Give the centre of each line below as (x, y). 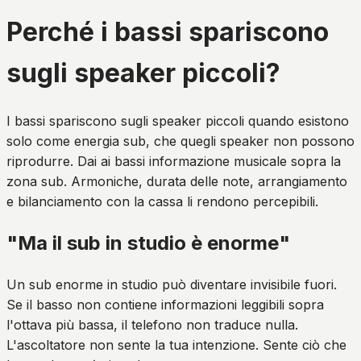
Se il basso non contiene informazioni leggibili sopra (165, 304)
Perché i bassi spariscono (168, 32)
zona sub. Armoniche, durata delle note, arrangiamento (177, 181)
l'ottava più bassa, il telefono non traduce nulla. (152, 324)
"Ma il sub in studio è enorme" (148, 243)
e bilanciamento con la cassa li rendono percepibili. (162, 201)
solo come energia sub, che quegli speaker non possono (180, 141)
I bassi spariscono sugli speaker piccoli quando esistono (178, 120)
